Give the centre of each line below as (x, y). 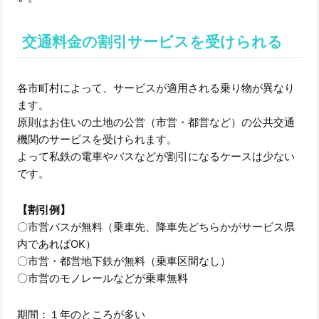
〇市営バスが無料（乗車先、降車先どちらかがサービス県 (156, 227)
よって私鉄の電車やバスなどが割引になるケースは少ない (156, 157)
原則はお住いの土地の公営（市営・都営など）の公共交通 (156, 122)
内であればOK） (57, 244)
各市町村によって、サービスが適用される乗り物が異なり (156, 88)
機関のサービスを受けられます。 (98, 140)
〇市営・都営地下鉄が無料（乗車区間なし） (124, 261)
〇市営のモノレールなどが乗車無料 (103, 278)
